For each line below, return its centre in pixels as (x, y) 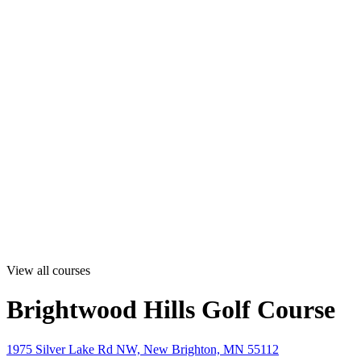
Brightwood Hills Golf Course (171, 310)
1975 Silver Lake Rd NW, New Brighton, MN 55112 (143, 349)
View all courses (48, 270)
